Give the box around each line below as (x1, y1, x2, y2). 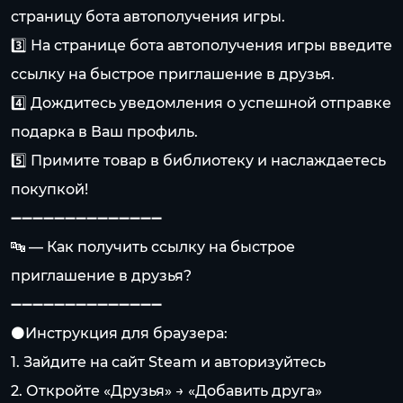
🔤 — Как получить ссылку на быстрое (11, 238, 295, 255)
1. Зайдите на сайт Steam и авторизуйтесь (11, 354, 326, 371)
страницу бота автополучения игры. (11, 8, 285, 25)
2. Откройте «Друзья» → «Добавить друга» (11, 382, 322, 399)
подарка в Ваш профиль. (11, 123, 198, 140)
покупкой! (11, 181, 88, 198)
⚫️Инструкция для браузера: (11, 325, 228, 342)
